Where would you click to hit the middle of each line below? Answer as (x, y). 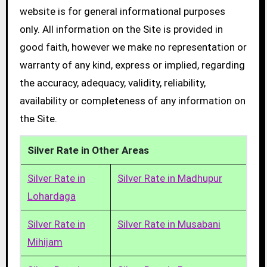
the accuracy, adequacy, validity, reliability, (112, 83)
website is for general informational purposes (122, 12)
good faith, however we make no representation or (133, 47)
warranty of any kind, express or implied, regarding (132, 65)
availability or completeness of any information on (132, 101)
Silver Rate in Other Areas (88, 150)
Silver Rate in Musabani (169, 224)
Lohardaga (51, 196)
